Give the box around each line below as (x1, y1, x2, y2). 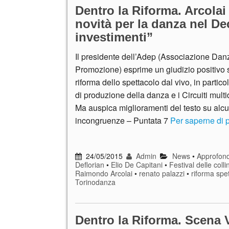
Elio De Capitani (111, 159, 163, 170)
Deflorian (75, 159, 104, 170)
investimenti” (75, 30, 153, 44)
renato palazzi (139, 168, 185, 178)
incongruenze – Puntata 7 (75, 114, 170, 127)
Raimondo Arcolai (75, 168, 132, 178)
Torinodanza (75, 176, 116, 187)
